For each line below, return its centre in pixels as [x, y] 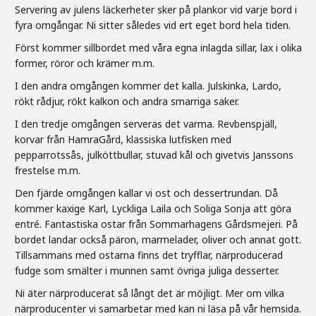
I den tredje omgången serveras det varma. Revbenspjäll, [146, 123]
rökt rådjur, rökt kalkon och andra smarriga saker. [127, 101]
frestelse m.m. [48, 170]
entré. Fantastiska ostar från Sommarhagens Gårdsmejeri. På [156, 224]
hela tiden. [266, 25]
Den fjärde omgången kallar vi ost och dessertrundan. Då [146, 193]
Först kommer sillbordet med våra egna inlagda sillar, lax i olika [158, 47]
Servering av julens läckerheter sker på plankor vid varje [143, 9]
